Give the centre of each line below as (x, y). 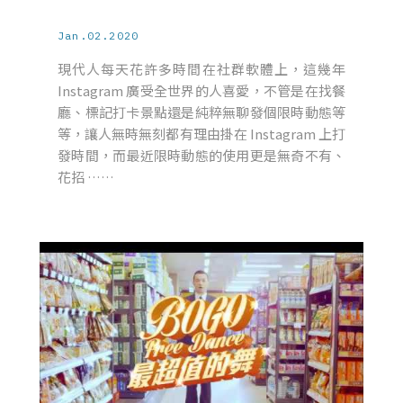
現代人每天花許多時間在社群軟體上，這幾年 (201, 69)
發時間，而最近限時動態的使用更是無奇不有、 (201, 155)
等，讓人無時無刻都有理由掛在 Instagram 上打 (201, 134)
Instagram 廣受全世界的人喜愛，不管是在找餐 (201, 90)
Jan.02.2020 (99, 36)
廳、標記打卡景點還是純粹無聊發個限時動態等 (201, 112)
